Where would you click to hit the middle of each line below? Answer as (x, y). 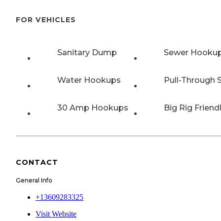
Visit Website (56, 214)
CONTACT (37, 163)
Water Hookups (89, 80)
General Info (34, 180)
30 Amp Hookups (93, 108)
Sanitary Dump (87, 53)
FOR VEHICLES (46, 19)
